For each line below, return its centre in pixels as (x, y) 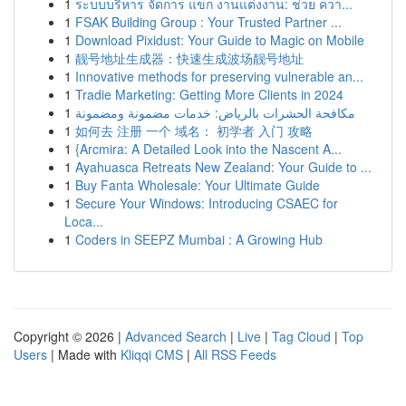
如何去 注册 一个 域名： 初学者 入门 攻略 (194, 130)
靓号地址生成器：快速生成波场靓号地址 (189, 58)
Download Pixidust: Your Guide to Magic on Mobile (220, 40)
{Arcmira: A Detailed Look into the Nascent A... (208, 149)
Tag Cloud (301, 336)
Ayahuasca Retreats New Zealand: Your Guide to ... (223, 167)
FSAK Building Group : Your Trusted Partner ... (208, 22)
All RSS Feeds (235, 354)
